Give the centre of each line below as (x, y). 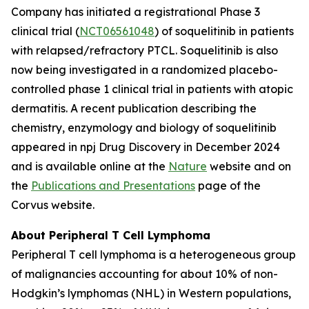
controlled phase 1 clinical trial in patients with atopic (152, 89)
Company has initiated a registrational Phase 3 (136, 12)
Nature (188, 166)
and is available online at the (90, 166)
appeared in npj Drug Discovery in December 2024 (146, 147)
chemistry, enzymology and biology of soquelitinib (144, 128)
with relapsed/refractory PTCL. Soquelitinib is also (144, 50)
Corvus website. (53, 205)
